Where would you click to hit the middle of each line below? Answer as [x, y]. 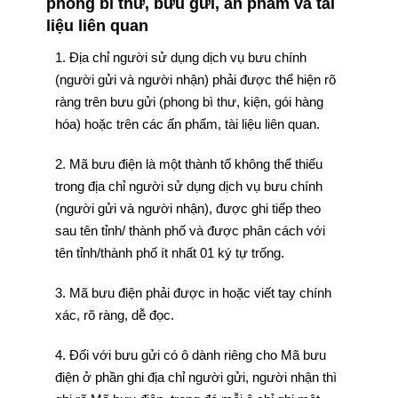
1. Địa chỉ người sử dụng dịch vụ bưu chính [180, 57]
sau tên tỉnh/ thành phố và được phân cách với [190, 231]
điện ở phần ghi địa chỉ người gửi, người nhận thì [195, 377]
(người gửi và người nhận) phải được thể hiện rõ [195, 80]
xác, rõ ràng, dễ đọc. [114, 315]
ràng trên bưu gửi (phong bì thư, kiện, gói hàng [189, 102]
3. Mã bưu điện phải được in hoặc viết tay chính [193, 293]
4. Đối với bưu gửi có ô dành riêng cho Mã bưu [190, 355]
